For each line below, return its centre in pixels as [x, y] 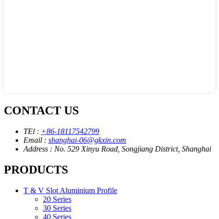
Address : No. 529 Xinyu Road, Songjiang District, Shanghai [117, 149]
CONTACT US [41, 110]
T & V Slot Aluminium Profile [70, 190]
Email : [36, 140]
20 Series [57, 199]
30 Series [57, 208]
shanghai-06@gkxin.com [87, 140]
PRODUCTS [36, 169]
